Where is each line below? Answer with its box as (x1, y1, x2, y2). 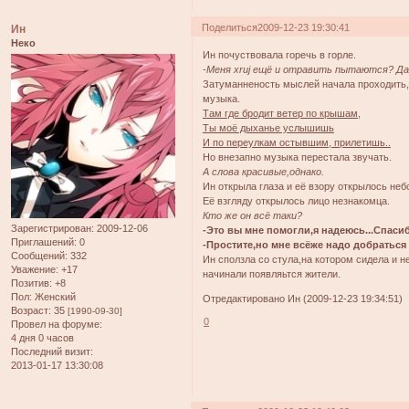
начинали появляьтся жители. (203, 268, 341, 280)
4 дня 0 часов (11, 332, 74, 344)
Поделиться (202, 21, 258, 33)
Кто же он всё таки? (203, 210, 303, 222)
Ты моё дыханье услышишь (203, 122, 335, 134)
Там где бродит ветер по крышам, (203, 108, 362, 120)
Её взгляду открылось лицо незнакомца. (203, 195, 391, 207)
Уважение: (11, 264, 58, 276)
